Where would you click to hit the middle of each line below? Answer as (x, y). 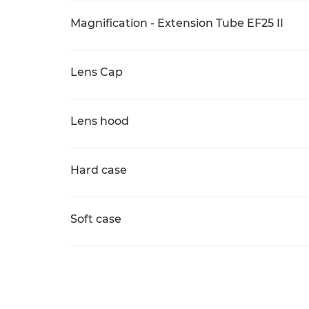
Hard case (99, 170)
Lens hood (100, 121)
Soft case (96, 219)
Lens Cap (97, 72)
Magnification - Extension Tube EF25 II (177, 23)
